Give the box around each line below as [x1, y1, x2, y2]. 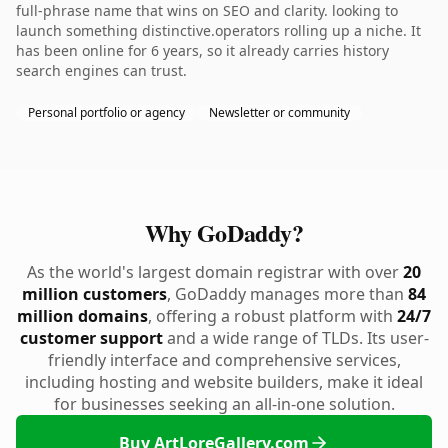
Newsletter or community [209, 104, 350, 121]
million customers [22, 283, 167, 305]
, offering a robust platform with [148, 305, 397, 327]
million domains [17, 305, 148, 327]
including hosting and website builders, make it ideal [25, 371, 423, 393]
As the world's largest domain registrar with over [27, 261, 403, 283]
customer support [19, 327, 163, 349]
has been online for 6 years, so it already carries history [16, 41, 389, 60]
